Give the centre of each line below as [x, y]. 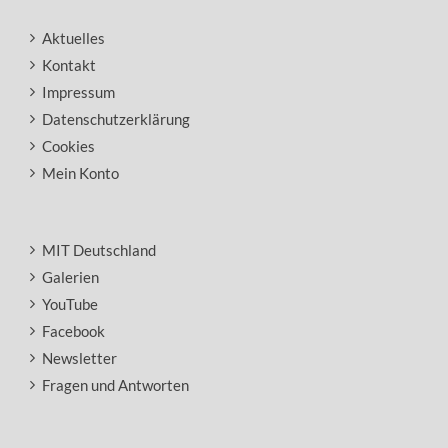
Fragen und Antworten [115, 385]
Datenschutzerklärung [116, 119]
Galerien [70, 277]
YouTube [70, 304]
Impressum [78, 92]
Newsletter [79, 358]
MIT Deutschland [99, 250]
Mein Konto [80, 173]
